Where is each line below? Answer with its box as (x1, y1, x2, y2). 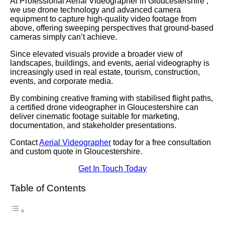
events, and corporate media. (10, 77, 113, 85)
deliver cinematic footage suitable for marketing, (10, 112, 179, 121)
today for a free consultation (111, 138, 211, 147)
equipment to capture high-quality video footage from (10, 15, 196, 23)
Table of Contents (10, 183, 86, 194)
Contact (10, 138, 39, 147)
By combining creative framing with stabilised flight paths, (10, 94, 213, 102)
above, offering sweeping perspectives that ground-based (10, 24, 213, 32)
